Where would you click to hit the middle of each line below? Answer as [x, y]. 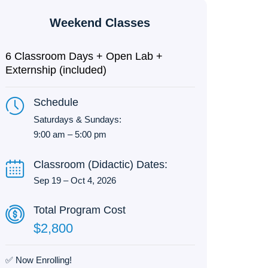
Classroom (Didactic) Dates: [100, 164]
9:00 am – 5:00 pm [70, 135]
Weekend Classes [100, 23]
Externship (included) [56, 70]
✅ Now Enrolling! [38, 260]
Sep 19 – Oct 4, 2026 [74, 180]
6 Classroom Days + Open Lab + [84, 57]
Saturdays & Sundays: [77, 120]
